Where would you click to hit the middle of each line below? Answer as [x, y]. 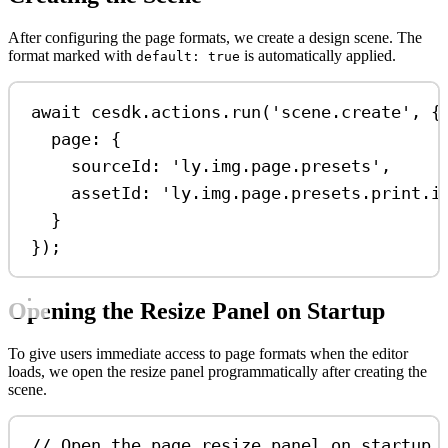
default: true [188, 56]
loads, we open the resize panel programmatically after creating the [217, 371]
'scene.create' [341, 111]
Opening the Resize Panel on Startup [196, 310]
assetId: [111, 192]
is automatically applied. [318, 55]
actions [186, 111]
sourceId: [116, 165]
